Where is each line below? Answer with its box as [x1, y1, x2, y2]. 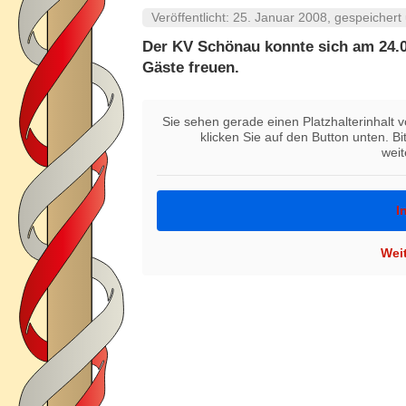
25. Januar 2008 [233, 10, 327, 25]
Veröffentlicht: [151, 10, 233, 25]
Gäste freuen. [142, 59, 239, 77]
